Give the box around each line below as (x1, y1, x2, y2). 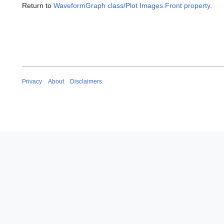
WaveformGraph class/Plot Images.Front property (53, 1, 210, 10)
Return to (22, 1, 53, 10)
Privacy (22, 78, 42, 85)
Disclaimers (70, 78, 102, 85)
